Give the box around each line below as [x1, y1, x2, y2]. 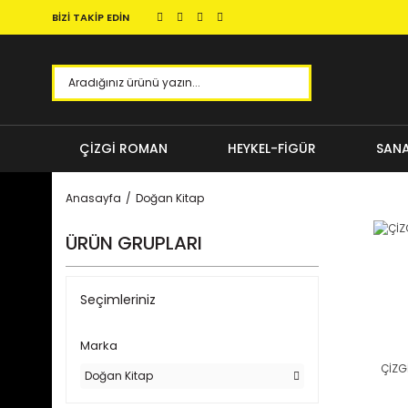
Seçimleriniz [80, 291, 156, 309]
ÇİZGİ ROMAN [79, 139, 168, 158]
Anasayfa [66, 190, 121, 206]
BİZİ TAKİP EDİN [52, 10, 129, 25]
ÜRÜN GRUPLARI [66, 230, 202, 256]
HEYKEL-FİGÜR [227, 139, 316, 158]
